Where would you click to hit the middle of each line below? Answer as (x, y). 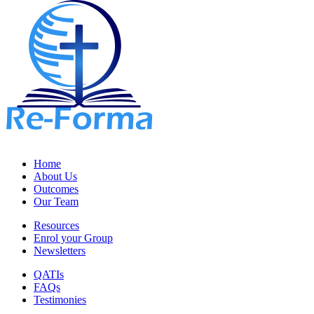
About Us (55, 176)
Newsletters (60, 250)
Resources (56, 225)
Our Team (56, 201)
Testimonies (60, 299)
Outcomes (56, 189)
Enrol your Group (73, 238)
